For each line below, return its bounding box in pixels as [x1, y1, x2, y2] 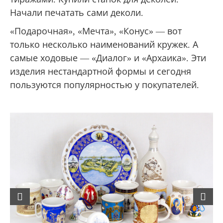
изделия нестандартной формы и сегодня [10, 66, 191, 77]
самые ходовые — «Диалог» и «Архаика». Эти [10, 53, 206, 63]
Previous [24, 188, 60, 199]
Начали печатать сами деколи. [10, 7, 143, 18]
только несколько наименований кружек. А [10, 39, 198, 50]
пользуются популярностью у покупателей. [10, 80, 199, 90]
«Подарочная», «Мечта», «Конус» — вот [10, 26, 182, 36]
